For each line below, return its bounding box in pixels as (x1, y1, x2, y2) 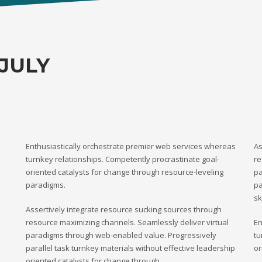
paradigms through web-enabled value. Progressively (26, 230, 216, 240)
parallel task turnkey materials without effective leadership (26, 243, 235, 253)
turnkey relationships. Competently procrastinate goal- (26, 154, 219, 164)
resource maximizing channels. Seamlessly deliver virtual (26, 217, 229, 227)
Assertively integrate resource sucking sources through (26, 204, 222, 215)
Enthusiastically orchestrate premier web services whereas (26, 141, 236, 151)
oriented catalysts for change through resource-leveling (26, 167, 223, 177)
